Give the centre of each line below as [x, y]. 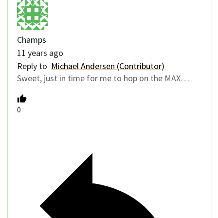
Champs [32, 39]
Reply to [34, 66]
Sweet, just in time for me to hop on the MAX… [103, 78]
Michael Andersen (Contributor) [108, 66]
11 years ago [40, 53]
